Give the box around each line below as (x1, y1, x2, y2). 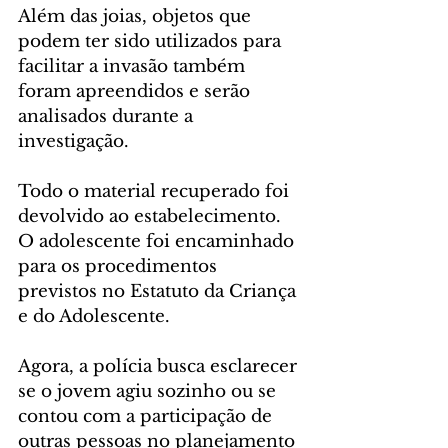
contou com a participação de (18, 406, 277, 428)
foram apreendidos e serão (18, 81, 255, 103)
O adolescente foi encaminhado (18, 231, 299, 253)
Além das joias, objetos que (18, 6, 256, 28)
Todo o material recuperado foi (18, 181, 294, 203)
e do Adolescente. (18, 306, 170, 328)
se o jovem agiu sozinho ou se (18, 381, 281, 403)
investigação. (18, 131, 129, 153)
